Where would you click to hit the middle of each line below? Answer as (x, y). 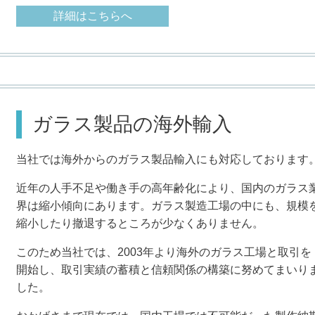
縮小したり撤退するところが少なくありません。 (140, 224)
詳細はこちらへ (92, 16)
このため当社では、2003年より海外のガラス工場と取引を (164, 252)
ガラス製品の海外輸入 (133, 124)
